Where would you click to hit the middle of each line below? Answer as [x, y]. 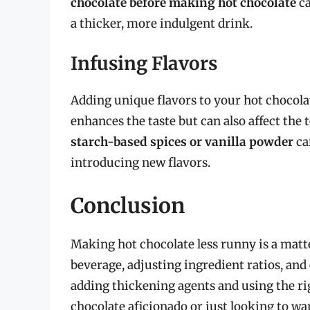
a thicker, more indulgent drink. [162, 23]
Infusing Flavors [144, 64]
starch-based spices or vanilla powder [182, 142]
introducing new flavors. [140, 163]
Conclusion [128, 205]
